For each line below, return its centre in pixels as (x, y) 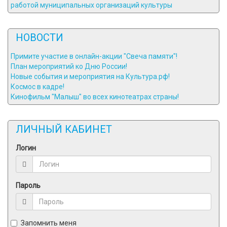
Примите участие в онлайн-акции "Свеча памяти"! (94, 56)
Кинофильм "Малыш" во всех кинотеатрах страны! (95, 97)
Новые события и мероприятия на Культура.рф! (90, 77)
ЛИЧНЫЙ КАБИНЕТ (64, 129)
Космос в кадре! (37, 87)
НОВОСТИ (40, 37)
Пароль (28, 185)
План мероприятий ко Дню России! (69, 66)
